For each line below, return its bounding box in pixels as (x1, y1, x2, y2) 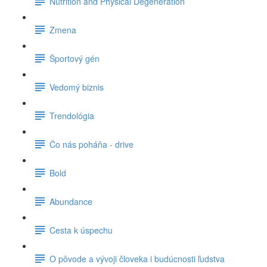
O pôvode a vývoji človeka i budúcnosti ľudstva (49, 252, 225, 265)
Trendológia (49, 109, 94, 122)
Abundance (49, 195, 92, 207)
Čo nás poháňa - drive (49, 138, 133, 150)
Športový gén (49, 52, 100, 64)
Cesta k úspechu (49, 223, 113, 236)
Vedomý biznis (49, 80, 104, 93)
